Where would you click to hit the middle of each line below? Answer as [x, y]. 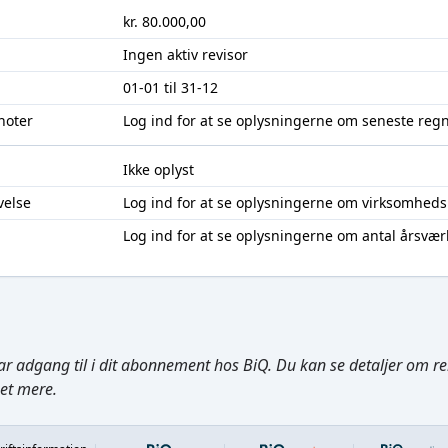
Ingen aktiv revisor [185, 54]
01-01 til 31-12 [170, 87]
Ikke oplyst [158, 169]
